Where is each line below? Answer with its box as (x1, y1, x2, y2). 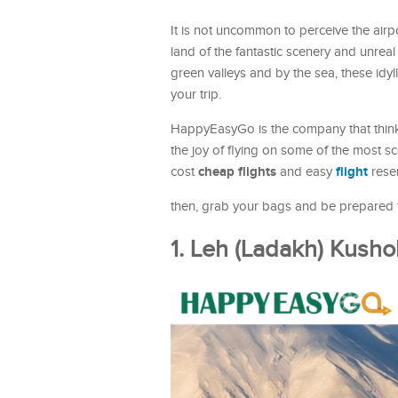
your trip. (171, 87, 221, 103)
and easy (276, 164, 336, 180)
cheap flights (198, 163, 276, 181)
